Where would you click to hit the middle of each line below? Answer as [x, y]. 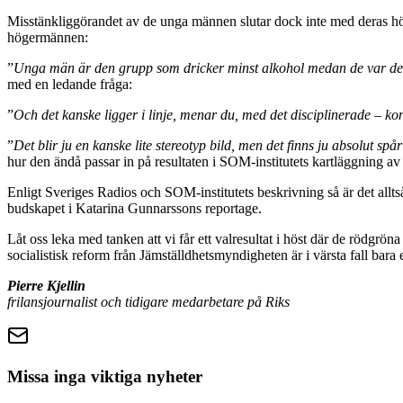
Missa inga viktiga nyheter [105, 376]
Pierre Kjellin [46, 285]
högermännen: [48, 37]
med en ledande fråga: [70, 84]
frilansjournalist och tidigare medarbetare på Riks [148, 301]
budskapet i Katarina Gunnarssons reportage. [134, 208]
